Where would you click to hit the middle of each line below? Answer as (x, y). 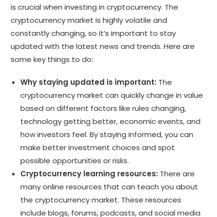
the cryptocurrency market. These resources (101, 200)
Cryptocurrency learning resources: (89, 173)
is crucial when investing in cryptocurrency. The (95, 7)
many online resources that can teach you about (109, 186)
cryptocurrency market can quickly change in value (112, 95)
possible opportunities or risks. (75, 160)
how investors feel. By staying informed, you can (107, 134)
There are (177, 173)
